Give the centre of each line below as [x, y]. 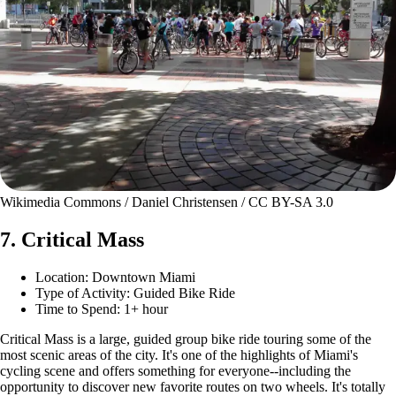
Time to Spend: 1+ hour [102, 309]
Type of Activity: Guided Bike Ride [135, 293]
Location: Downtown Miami [115, 278]
